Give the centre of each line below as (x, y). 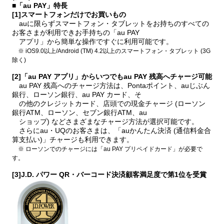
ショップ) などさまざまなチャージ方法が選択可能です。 (105, 122)
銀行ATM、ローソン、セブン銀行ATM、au (79, 113)
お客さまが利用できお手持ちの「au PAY (75, 33)
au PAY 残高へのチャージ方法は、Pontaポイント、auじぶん (111, 86)
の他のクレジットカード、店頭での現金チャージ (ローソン (108, 104)
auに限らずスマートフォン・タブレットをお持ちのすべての (110, 24)
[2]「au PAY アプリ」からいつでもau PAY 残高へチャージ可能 (112, 77)
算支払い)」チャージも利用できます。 (72, 140)
